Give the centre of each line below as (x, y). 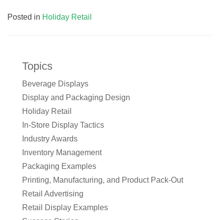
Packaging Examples (59, 166)
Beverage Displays (55, 83)
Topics (37, 66)
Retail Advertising (53, 193)
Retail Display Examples (65, 207)
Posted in (25, 17)
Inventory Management (62, 152)
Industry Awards (50, 138)
